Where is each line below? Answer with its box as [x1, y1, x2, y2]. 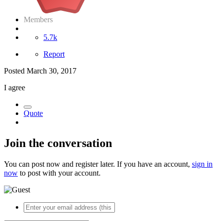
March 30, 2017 [27, 66, 76, 75]
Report [43, 49, 65, 58]
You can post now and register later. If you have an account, [4, 159, 192, 168]
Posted [4, 66, 27, 75]
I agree [4, 83, 27, 92]
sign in [192, 159, 213, 168]
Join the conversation [4, 136, 112, 149]
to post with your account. [18, 168, 101, 177]
